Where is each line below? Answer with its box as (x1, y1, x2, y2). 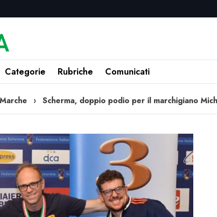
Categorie (5, 65, 46, 78)
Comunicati (105, 65, 150, 78)
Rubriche (58, 65, 93, 78)
